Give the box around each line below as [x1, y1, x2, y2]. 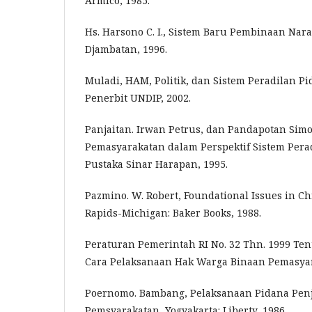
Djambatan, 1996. [85, 42, 167, 56]
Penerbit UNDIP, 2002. [85, 91, 191, 104]
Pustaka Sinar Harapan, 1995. [85, 157, 228, 171]
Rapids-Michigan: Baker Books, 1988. [85, 206, 261, 219]
